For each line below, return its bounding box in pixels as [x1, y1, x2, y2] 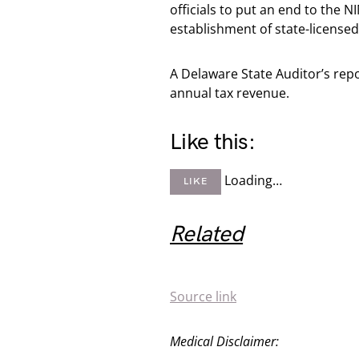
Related [170, 221, 244, 248]
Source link [170, 288, 236, 305]
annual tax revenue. [170, 84, 289, 102]
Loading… [224, 171, 282, 190]
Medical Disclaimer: [170, 333, 279, 350]
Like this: [170, 129, 255, 155]
